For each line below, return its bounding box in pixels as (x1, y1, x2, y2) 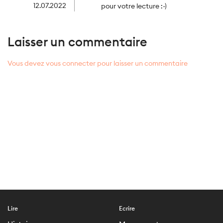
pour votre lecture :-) (101, 1, 167, 10)
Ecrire (119, 205, 135, 212)
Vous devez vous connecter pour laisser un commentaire (7, 59, 188, 68)
